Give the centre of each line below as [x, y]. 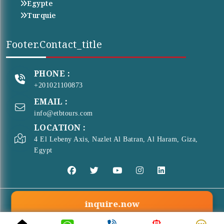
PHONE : [52, 73]
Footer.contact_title [54, 44]
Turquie [41, 15]
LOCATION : [60, 127]
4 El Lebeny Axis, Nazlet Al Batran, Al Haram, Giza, [116, 139]
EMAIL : [51, 101]
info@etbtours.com [63, 113]
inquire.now [112, 204]
